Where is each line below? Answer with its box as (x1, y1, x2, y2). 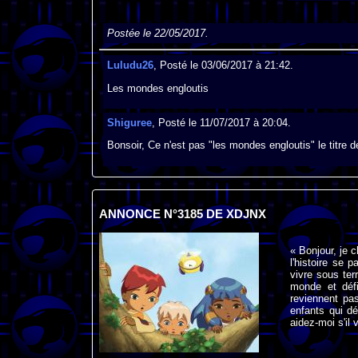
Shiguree (106, 117, 152, 129)
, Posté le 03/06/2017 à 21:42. (153, 59, 293, 72)
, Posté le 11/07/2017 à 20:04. (151, 117, 291, 129)
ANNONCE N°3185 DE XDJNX (98, 208, 266, 221)
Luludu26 (106, 59, 153, 72)
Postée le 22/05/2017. (106, 27, 209, 40)
